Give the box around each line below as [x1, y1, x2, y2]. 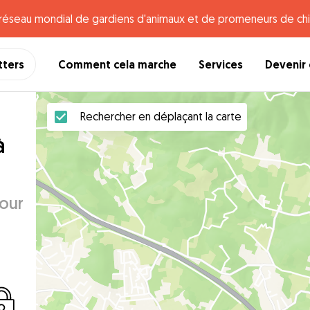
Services [199, 57, 243, 72]
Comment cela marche [58, 57, 176, 72]
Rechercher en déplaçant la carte [80, 109, 241, 123]
